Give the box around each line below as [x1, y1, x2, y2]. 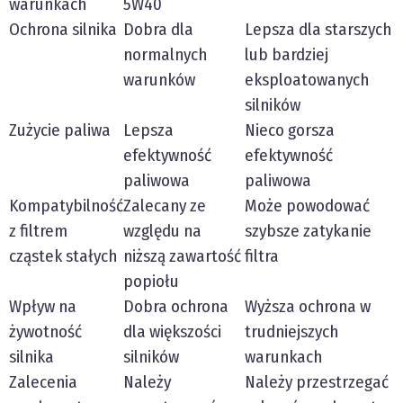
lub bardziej [245, 44, 328, 66]
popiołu [123, 271, 179, 292]
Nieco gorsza [245, 120, 335, 141]
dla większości [123, 321, 221, 343]
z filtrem [9, 220, 67, 242]
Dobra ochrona [123, 296, 228, 318]
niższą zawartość [123, 246, 241, 267]
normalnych [123, 44, 207, 66]
